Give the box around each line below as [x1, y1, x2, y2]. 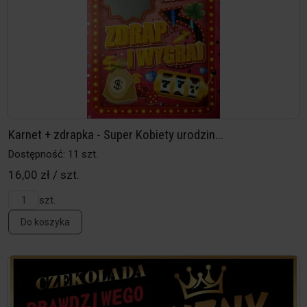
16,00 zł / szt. [8, 168, 79, 182]
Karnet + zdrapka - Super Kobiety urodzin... [8, 127, 223, 143]
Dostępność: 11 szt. [8, 148, 98, 161]
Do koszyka [21, 217, 70, 228]
